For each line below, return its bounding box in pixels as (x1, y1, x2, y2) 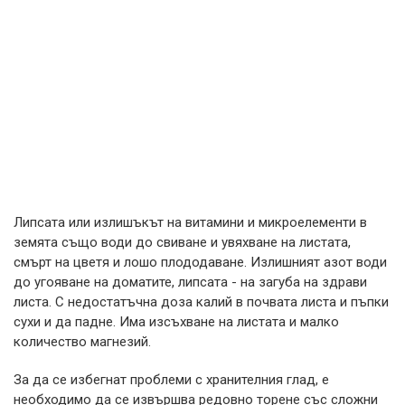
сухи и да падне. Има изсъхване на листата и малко (14, 313, 339, 330)
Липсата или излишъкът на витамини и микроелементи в (14, 213, 367, 231)
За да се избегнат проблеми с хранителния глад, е (14, 371, 329, 388)
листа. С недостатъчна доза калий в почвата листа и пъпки (14, 293, 389, 310)
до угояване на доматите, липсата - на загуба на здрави (14, 273, 367, 290)
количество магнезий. (14, 333, 151, 350)
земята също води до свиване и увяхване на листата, (14, 233, 351, 250)
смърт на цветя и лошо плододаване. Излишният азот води (14, 253, 387, 270)
